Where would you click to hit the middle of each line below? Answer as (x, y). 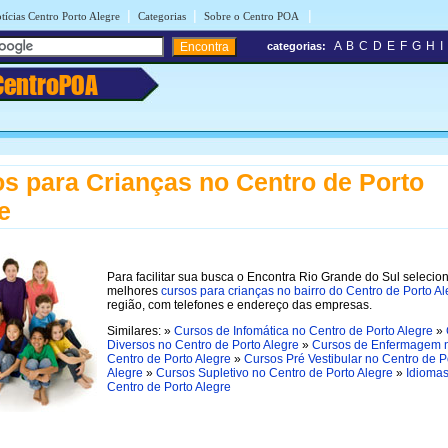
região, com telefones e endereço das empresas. (239, 304)
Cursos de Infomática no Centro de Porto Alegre (303, 330)
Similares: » (140, 330)
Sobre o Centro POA (252, 16)
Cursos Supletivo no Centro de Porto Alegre (274, 372)
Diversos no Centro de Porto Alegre (203, 344)
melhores (134, 290)
